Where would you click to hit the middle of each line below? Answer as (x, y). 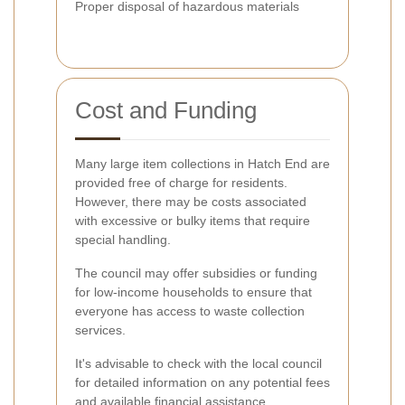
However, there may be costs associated (191, 201)
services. (100, 330)
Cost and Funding (166, 110)
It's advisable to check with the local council (198, 363)
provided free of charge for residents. (181, 182)
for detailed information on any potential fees (202, 382)
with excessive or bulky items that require (193, 220)
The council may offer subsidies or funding (196, 273)
